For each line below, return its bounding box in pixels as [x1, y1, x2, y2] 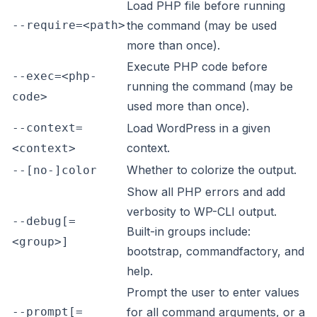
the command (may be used [127, 18, 277, 33]
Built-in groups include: [127, 224, 250, 238]
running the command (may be [127, 79, 293, 93]
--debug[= [12, 214, 76, 228]
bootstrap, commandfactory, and [127, 244, 304, 258]
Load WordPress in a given [127, 121, 270, 135]
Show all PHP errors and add [127, 185, 285, 199]
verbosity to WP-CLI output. [127, 204, 277, 219]
